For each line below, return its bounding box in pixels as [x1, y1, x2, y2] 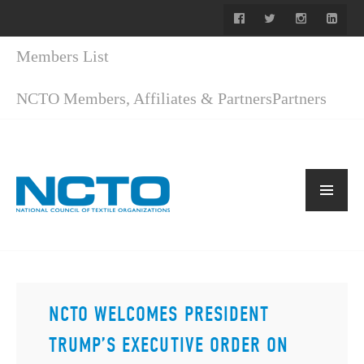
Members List [16, 47, 109, 65]
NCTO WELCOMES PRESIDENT [49, 302, 269, 327]
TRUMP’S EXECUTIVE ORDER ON [49, 333, 289, 357]
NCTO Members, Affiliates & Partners [16, 89, 272, 107]
